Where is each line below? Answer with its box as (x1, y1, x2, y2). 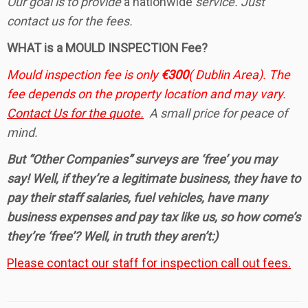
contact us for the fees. (7, 14, 133, 29)
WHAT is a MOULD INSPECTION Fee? (7, 41, 208, 56)
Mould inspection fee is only (7, 67, 161, 82)
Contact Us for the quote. (7, 106, 144, 121)
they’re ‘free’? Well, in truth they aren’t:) (7, 229, 218, 244)
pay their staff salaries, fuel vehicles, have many (7, 190, 267, 206)
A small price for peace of (144, 106, 287, 121)
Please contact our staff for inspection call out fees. (7, 256, 291, 271)
